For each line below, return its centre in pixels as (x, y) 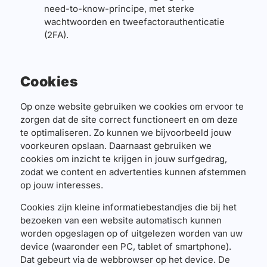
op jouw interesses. (61, 185)
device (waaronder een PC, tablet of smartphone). (125, 246)
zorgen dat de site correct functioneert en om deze (129, 120)
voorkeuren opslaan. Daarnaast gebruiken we (116, 146)
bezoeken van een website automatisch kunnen (121, 220)
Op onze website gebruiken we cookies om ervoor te (132, 107)
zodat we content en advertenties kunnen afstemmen (133, 172)
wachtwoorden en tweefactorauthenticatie (134, 22)
